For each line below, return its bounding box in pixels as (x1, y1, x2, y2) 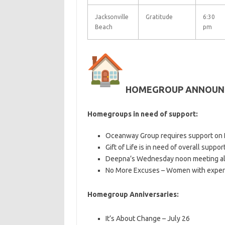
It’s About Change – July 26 (105, 214, 190, 222)
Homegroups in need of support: (87, 110, 198, 118)
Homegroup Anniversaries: (87, 190, 179, 198)
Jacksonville (94, 14, 129, 20)
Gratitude (145, 14, 173, 20)
